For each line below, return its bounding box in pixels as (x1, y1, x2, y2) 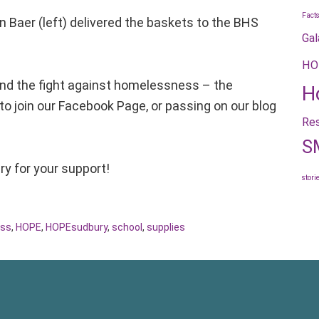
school (112, 221, 142, 233)
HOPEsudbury (46, 221, 108, 233)
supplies (147, 221, 185, 233)
